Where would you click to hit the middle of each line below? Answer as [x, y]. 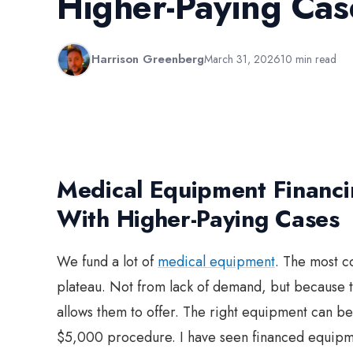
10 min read [308, 59]
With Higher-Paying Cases [198, 218]
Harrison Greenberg [148, 59]
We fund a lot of [107, 261]
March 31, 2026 [242, 59]
